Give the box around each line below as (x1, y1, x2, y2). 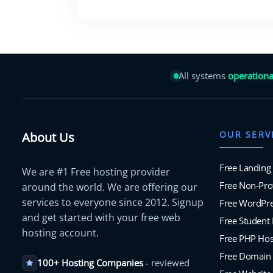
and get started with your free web (22, 210, 180, 224)
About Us (22, 129, 74, 146)
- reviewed (143, 256, 190, 269)
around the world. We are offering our (22, 180, 197, 194)
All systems (179, 69, 229, 82)
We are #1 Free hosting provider (22, 165, 170, 179)
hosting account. (22, 225, 99, 239)
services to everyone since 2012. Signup (22, 195, 204, 209)
